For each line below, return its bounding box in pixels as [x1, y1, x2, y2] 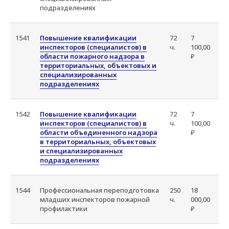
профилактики [40, 204, 87, 213]
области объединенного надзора [40, 128, 157, 137]
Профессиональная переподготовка [40, 186, 159, 195]
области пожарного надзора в [40, 52, 145, 61]
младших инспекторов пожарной [40, 195, 150, 204]
